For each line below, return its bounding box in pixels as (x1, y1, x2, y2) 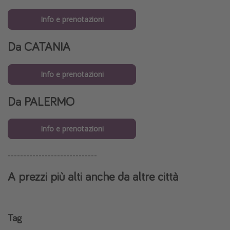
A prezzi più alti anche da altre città (8, 168, 178, 185)
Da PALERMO (8, 93, 74, 109)
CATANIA (24, 39, 70, 55)
